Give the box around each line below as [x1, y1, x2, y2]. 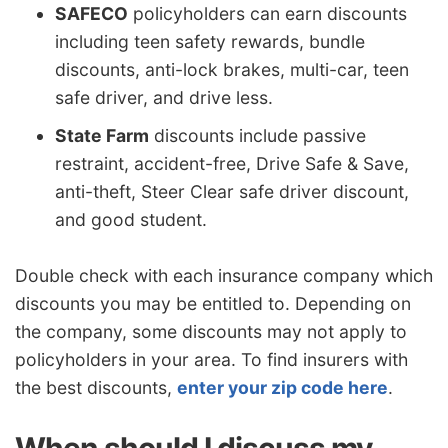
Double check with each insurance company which [15, 264, 433, 286]
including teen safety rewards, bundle [55, 31, 365, 53]
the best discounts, [15, 376, 177, 398]
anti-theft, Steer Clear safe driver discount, [55, 181, 409, 203]
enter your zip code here [177, 376, 388, 398]
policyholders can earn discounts [128, 3, 407, 25]
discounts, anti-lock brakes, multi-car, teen [55, 59, 409, 81]
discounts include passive [149, 125, 366, 147]
